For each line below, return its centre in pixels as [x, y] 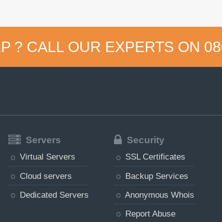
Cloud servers [44, 176]
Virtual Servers [46, 157]
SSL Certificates [154, 157]
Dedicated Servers [53, 194]
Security [144, 140]
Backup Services [155, 176]
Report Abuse [149, 214]
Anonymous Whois [158, 194]
